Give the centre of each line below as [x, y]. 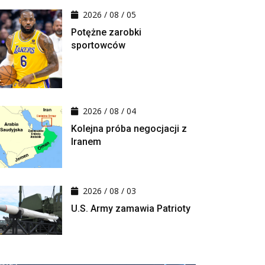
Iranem [86, 141]
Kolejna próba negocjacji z [129, 128]
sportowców [98, 46]
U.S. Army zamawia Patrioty [131, 208]
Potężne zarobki [106, 33]
